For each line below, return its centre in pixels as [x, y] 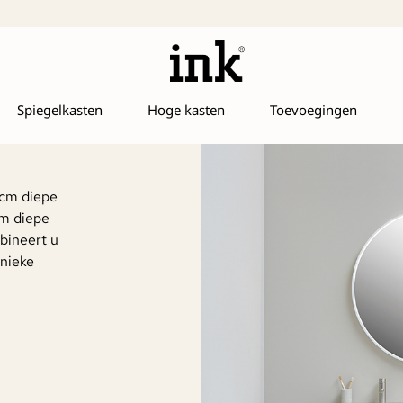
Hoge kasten [186, 110]
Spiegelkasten [59, 110]
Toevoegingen [313, 110]
